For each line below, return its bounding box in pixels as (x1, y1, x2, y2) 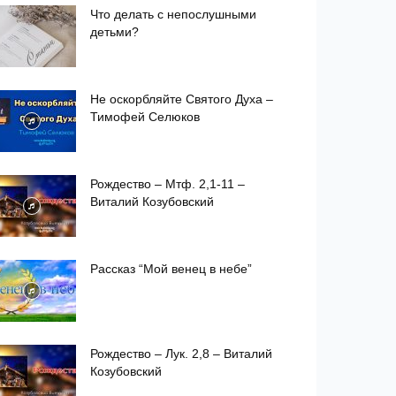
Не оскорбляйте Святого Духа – (90, 92, 273, 106)
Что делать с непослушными (90, 7, 256, 21)
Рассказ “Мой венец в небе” (90, 262, 252, 276)
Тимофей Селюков (90, 110, 200, 124)
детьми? (90, 25, 139, 39)
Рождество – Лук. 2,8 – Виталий (90, 346, 272, 361)
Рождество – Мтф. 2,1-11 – (90, 177, 245, 191)
